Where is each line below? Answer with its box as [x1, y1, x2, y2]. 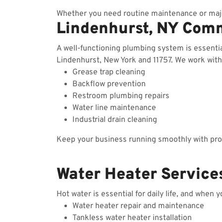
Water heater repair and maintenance [72, 201, 204, 211]
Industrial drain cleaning [72, 115, 157, 125]
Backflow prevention [72, 79, 146, 89]
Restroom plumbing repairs [72, 91, 169, 101]
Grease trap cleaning [72, 67, 145, 77]
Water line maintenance [72, 103, 156, 113]
